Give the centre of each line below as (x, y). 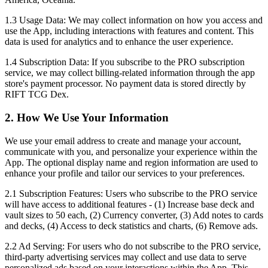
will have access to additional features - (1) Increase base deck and (130, 204)
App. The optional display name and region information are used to (131, 162)
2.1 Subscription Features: (54, 193)
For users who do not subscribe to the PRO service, (163, 246)
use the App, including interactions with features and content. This (129, 31)
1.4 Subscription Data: (47, 62)
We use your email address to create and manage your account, (123, 141)
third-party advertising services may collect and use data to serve (126, 257)
